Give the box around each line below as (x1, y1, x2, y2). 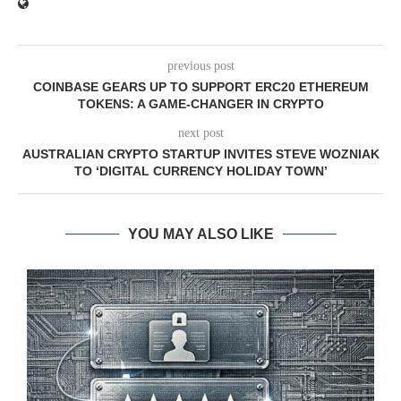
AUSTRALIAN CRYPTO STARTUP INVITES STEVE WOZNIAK (21, 146, 380, 161)
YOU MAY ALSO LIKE (127, 226, 274, 242)
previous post (166, 58, 235, 73)
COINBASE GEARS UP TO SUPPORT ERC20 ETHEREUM (32, 79, 369, 94)
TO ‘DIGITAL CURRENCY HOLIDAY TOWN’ (73, 163, 328, 178)
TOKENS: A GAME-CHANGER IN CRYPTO (77, 96, 324, 111)
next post (177, 125, 224, 140)
